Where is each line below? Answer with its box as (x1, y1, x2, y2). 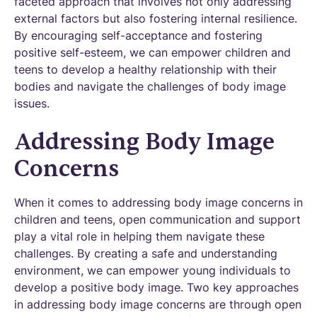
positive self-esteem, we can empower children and (14, 45, 291, 59)
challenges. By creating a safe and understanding (14, 246, 277, 260)
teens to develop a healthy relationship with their (14, 62, 277, 76)
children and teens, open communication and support (14, 212, 301, 226)
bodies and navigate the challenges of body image (14, 79, 286, 93)
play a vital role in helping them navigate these (14, 229, 265, 243)
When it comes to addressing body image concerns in (14, 195, 303, 209)
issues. (14, 96, 50, 110)
